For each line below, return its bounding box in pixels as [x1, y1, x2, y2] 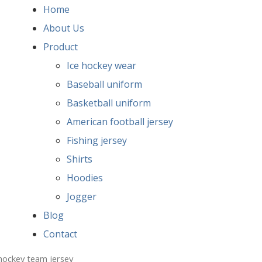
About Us [43, 22, 84, 35]
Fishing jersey [66, 134, 127, 147]
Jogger [66, 190, 96, 203]
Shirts [66, 153, 92, 166]
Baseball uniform [66, 78, 142, 91]
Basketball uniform [66, 96, 151, 109]
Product [43, 40, 78, 53]
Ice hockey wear [66, 59, 136, 72]
